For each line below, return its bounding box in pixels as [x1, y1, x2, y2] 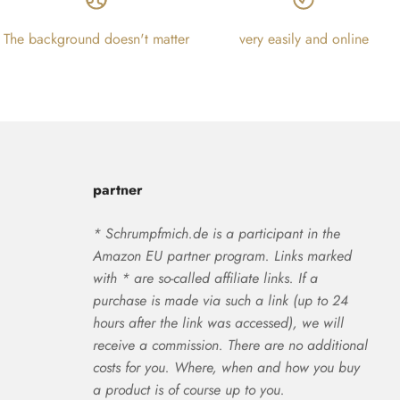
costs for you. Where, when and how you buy [92, 356, 360, 378]
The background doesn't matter [4, 28, 189, 49]
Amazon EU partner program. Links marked [92, 245, 352, 266]
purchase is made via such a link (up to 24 [92, 289, 348, 311]
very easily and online [238, 28, 369, 49]
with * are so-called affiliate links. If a [92, 267, 318, 288]
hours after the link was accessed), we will [92, 312, 344, 333]
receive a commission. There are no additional [92, 334, 368, 355]
